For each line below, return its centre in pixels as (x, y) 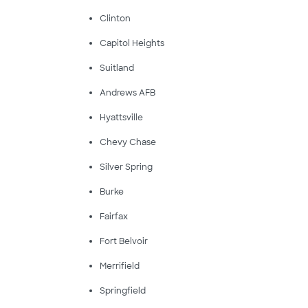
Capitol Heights (132, 43)
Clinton (115, 19)
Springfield (122, 291)
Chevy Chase (128, 142)
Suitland (117, 68)
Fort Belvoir (123, 241)
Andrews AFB (127, 93)
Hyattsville (121, 118)
